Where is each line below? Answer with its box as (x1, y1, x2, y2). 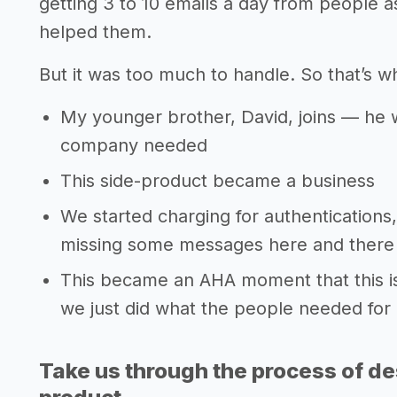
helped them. (39, 20, 152, 43)
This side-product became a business (60, 169, 375, 191)
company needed (60, 134, 207, 156)
